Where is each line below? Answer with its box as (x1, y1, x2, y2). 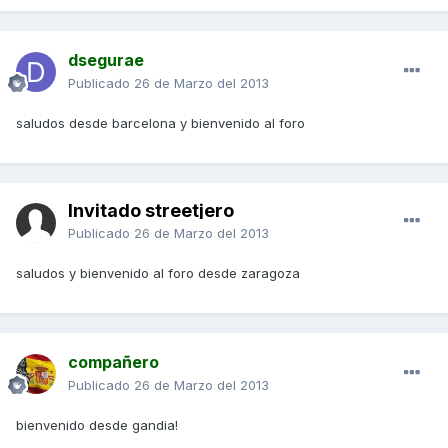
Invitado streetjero (68, 200, 234, 222)
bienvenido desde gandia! (16, 417, 178, 434)
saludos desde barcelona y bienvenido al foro (16, 115, 305, 132)
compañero (68, 352, 159, 373)
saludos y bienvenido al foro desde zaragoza (16, 265, 300, 282)
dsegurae (68, 50, 144, 71)
